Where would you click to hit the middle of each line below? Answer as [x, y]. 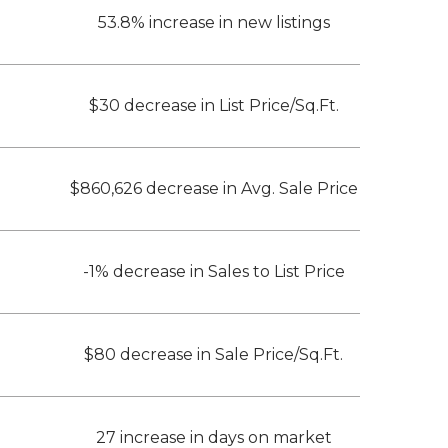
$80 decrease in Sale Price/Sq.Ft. [214, 355]
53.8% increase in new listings [213, 23]
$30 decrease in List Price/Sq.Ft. [213, 106]
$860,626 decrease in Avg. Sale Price [213, 189]
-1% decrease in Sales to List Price [213, 272]
